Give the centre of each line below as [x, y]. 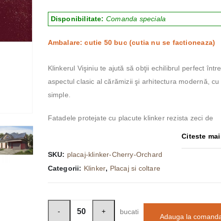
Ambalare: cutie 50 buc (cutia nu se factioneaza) [131, 42]
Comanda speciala [136, 18]
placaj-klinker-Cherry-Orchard [115, 154]
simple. [59, 94]
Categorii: [66, 168]
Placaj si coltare [135, 168]
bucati [129, 211]
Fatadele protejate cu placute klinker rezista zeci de [130, 118]
